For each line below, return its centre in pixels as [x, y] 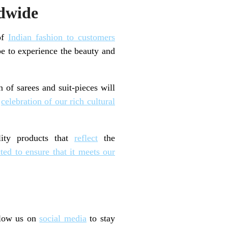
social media [63, 219]
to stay [101, 219]
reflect [86, 138]
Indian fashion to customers [62, 37]
